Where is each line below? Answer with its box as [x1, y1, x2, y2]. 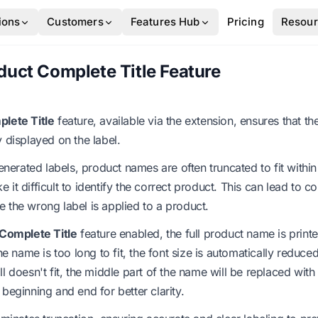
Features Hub [130, 15, 200, 29]
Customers [47, 15, 104, 29]
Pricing [226, 15, 264, 29]
